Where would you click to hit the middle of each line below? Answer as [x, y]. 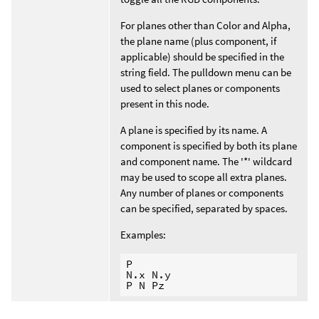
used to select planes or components [200, 88]
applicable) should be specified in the [202, 56]
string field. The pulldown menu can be [206, 72]
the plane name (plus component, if [198, 41]
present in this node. [165, 103]
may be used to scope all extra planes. [204, 177]
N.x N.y [148, 275]
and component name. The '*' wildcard [206, 161]
